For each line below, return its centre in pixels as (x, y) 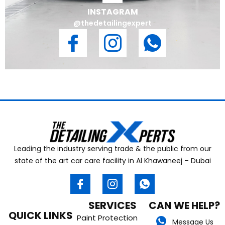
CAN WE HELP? (184, 206)
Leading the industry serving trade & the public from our (113, 148)
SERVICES (113, 206)
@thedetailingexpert (113, 23)
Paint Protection (107, 218)
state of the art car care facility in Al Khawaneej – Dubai (113, 160)
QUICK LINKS (41, 216)
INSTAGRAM (113, 12)
